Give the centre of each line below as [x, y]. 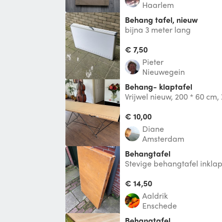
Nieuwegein [164, 71]
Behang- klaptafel [161, 86]
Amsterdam [163, 138]
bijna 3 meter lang [158, 29]
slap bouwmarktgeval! [165, 173]
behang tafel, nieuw [164, 19]
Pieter [155, 61]
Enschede [160, 205]
